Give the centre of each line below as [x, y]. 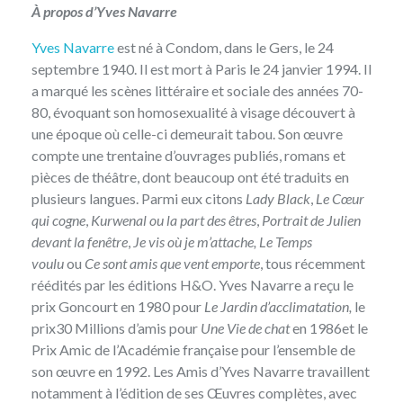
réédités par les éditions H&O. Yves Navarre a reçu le [193, 285]
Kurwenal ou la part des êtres [172, 220]
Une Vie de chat [246, 328]
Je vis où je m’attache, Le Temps [223, 242]
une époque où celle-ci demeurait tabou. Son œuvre [187, 134]
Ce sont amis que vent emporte [172, 264]
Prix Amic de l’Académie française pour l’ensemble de [193, 350]
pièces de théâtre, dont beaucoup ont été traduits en [190, 177]
